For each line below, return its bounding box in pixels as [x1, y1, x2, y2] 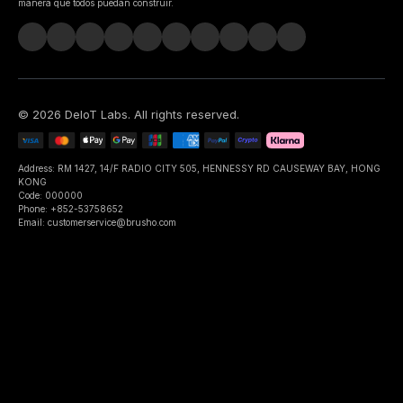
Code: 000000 [18, 189, 83, 201]
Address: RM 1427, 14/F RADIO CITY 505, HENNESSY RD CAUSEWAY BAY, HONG [18, 162, 381, 174]
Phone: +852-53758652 [18, 202, 123, 214]
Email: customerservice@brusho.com [18, 216, 176, 228]
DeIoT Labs [65, 106, 128, 121]
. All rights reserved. [128, 106, 239, 121]
